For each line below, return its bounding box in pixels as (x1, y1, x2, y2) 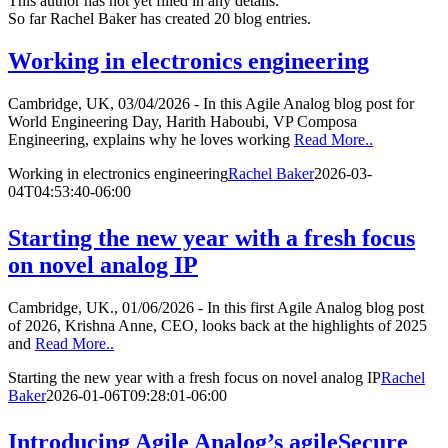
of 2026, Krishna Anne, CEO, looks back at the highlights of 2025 (8, 316, 427, 334)
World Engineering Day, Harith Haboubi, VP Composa (8, 113, 357, 131)
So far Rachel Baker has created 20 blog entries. (8, 10, 311, 28)
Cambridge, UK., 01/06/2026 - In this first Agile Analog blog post (8, 298, 424, 316)
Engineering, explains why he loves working (8, 131, 294, 149)
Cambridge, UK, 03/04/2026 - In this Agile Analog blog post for (8, 95, 414, 113)
